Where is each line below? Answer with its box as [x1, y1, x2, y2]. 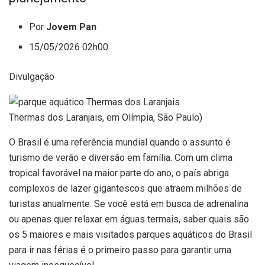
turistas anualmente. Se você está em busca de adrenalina [9, 198, 248, 209]
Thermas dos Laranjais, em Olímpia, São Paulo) [9, 112, 202, 123]
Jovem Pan [46, 21, 97, 33]
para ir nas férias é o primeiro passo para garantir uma [9, 244, 231, 256]
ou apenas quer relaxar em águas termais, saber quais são [9, 214, 249, 225]
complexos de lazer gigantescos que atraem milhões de [9, 183, 242, 194]
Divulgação [9, 71, 54, 83]
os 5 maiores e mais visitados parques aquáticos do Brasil [9, 229, 252, 240]
